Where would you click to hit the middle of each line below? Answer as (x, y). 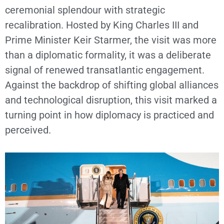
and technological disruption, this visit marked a (111, 100)
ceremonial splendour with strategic (85, 10)
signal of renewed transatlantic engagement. (105, 70)
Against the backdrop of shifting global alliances (112, 85)
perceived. (28, 130)
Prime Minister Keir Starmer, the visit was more (111, 40)
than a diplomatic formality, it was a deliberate (108, 55)
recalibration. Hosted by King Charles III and (102, 25)
